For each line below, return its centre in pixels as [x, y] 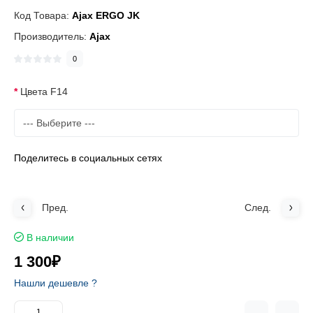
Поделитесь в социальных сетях [88, 158]
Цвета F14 [44, 92]
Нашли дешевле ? [56, 283]
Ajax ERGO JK [106, 15]
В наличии [50, 238]
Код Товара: [43, 15]
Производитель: [52, 36]
